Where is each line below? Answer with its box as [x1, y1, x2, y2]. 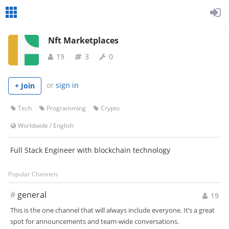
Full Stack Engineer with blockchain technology [10, 145, 170, 155]
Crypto [101, 104, 120, 112]
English [53, 121, 74, 130]
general [17, 189, 47, 200]
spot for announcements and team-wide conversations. [10, 217, 179, 226]
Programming [47, 104, 86, 112]
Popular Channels [8, 170, 58, 178]
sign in [56, 80, 79, 90]
